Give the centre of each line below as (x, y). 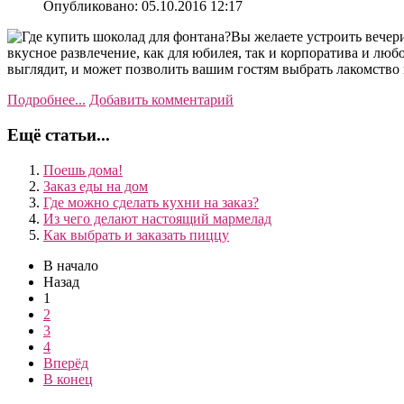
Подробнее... (46, 100)
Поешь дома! (83, 170)
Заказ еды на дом (96, 186)
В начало (71, 265)
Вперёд (66, 363)
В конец (68, 379)
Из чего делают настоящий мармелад (157, 218)
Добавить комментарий (161, 100)
